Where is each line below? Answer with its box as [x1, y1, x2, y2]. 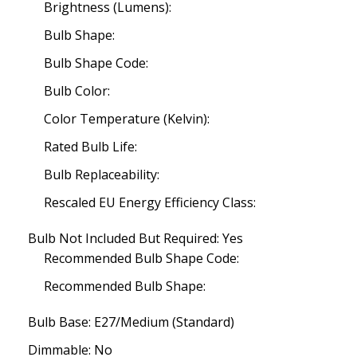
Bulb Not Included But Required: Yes [28, 229, 243, 247]
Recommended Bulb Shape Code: [44, 249, 239, 267]
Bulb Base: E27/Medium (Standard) [28, 313, 234, 331]
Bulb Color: [44, 82, 110, 100]
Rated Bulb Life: [44, 138, 137, 155]
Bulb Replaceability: [44, 166, 159, 183]
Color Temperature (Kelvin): [44, 110, 210, 127]
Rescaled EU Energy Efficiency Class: [44, 194, 256, 211]
